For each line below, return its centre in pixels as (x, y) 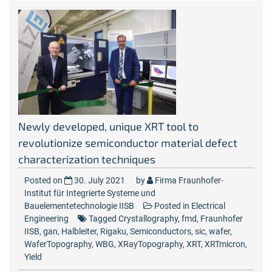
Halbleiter (79, 231)
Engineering (46, 219)
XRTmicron (225, 244)
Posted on (44, 180)
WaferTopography (58, 244)
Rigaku (113, 231)
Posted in (172, 206)
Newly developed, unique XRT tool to (108, 126)
